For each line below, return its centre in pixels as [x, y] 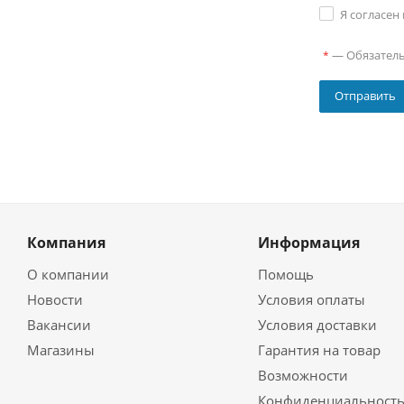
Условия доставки [317, 325]
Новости [55, 300]
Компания [66, 243]
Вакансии [59, 325]
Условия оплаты [311, 300]
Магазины [61, 350]
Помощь [285, 275]
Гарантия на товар [319, 350]
